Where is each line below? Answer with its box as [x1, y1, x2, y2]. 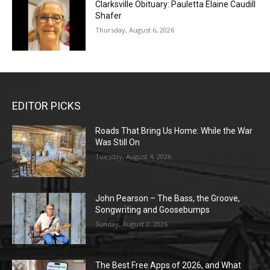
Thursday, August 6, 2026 [95, 25, 175, 35]
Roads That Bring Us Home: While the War [95, 125, 253, 136]
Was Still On [95, 137, 140, 147]
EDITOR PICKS [12, 99, 81, 112]
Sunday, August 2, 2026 [95, 219, 168, 228]
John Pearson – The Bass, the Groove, [95, 193, 240, 203]
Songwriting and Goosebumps [95, 204, 210, 215]
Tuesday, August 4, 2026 [95, 151, 172, 161]
